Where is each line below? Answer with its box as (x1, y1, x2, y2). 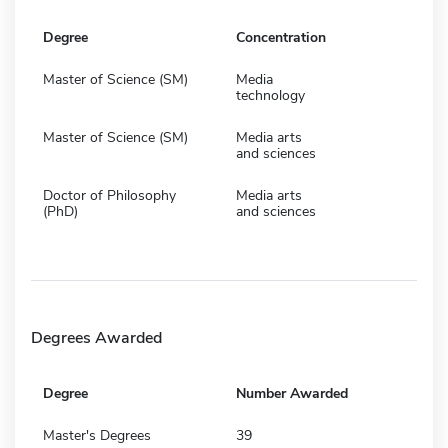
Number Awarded (236, 383, 348, 403)
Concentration (236, 27, 326, 47)
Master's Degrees (43, 425, 151, 445)
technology (236, 85, 305, 105)
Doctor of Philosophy (43, 185, 176, 205)
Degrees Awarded (31, 326, 162, 349)
